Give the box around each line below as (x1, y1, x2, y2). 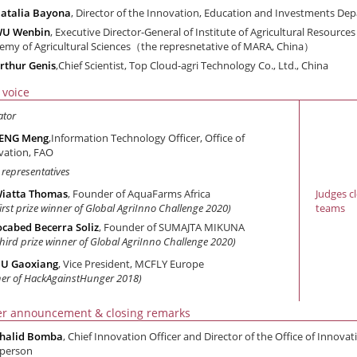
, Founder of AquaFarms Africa (68, 186, 210, 201)
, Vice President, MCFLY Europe (58, 257, 204, 271)
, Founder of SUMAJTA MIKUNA (99, 220, 245, 234)
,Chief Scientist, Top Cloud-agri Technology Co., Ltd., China (56, 58, 328, 73)
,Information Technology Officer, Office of (49, 131, 245, 145)
